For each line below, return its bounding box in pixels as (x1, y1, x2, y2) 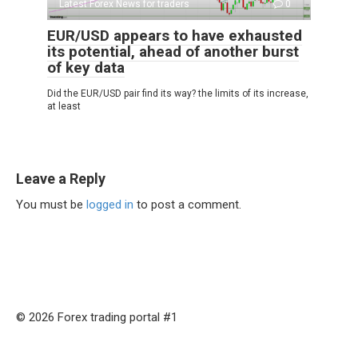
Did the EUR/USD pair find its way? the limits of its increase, (47, 88, 308, 100)
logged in (86, 197, 133, 213)
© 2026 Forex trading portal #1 (16, 310, 177, 325)
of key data (47, 58, 125, 78)
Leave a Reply (16, 170, 105, 188)
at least (47, 101, 81, 113)
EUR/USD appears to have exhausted (47, 26, 302, 46)
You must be (16, 197, 86, 213)
